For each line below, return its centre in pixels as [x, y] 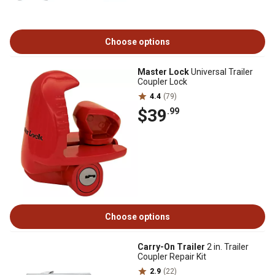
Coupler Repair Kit [172, 257]
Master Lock [163, 72]
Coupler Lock [162, 82]
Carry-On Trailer [171, 247]
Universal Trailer [221, 72]
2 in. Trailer [227, 247]
